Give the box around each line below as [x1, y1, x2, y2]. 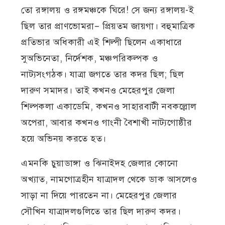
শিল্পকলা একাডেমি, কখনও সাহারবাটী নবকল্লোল [21, 101, 197, 113]
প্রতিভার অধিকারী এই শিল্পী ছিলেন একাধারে [21, 37, 182, 48]
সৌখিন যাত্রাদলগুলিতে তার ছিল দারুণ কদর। [21, 206, 181, 217]
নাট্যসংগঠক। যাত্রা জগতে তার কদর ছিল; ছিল [21, 69, 184, 80]
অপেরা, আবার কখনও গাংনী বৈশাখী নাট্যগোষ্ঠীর [21, 117, 192, 129]
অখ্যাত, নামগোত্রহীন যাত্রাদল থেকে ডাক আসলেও [21, 174, 197, 185]
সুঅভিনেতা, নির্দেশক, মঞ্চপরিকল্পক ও [21, 53, 158, 64]
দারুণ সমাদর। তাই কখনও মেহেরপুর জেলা [21, 85, 175, 96]
